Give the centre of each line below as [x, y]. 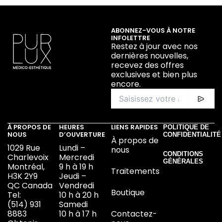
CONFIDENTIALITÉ [192, 135]
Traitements [135, 171]
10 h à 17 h [78, 214]
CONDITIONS [183, 154]
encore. [126, 84]
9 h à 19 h [76, 167]
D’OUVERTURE [82, 135]
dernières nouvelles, [150, 56]
